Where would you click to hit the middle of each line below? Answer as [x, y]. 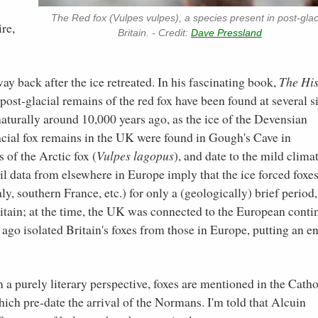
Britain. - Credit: [154, 33]
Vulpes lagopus [135, 155]
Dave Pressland [226, 33]
